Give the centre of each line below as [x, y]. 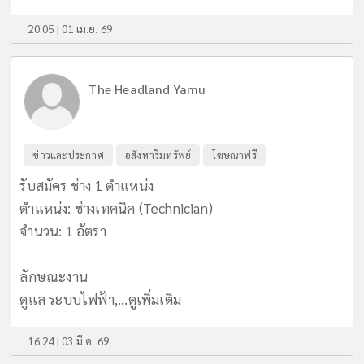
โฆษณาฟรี [234, 155]
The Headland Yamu [147, 90]
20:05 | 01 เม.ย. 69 [70, 29]
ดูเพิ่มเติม [155, 299]
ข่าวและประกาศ [68, 155]
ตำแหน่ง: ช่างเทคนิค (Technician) [117, 208]
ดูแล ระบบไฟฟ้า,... [74, 299]
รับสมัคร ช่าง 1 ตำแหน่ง [87, 186]
